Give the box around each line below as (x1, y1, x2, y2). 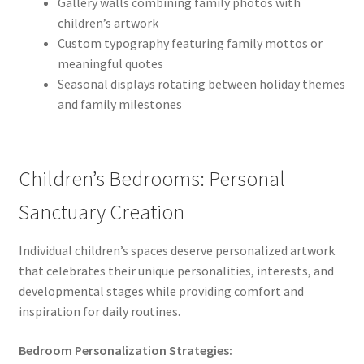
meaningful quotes (57, 54, 163, 71)
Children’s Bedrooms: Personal (18, 166, 285, 193)
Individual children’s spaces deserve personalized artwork (18, 242, 335, 259)
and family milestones (57, 95, 182, 112)
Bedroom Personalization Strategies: (18, 341, 232, 358)
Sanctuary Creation (18, 199, 184, 226)
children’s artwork (57, 14, 158, 31)
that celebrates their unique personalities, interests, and (18, 262, 334, 279)
